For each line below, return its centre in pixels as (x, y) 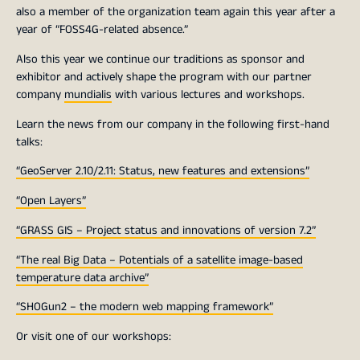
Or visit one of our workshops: (94, 337)
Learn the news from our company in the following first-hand (173, 124)
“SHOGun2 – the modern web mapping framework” (145, 307)
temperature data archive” (82, 277)
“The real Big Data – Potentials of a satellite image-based (160, 260)
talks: (29, 141)
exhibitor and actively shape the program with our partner (164, 76)
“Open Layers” (51, 201)
